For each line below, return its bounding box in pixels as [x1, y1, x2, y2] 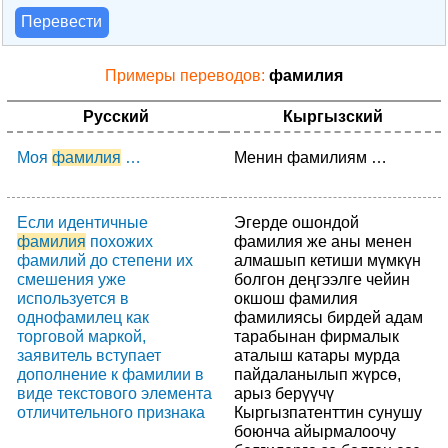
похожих [86, 232, 153, 250]
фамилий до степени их [17, 251, 193, 269]
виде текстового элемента [17, 384, 212, 402]
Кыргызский [282, 107, 383, 125]
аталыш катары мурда [234, 346, 400, 364]
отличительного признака [17, 403, 205, 421]
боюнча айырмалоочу [234, 422, 396, 440]
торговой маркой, [17, 327, 146, 345]
